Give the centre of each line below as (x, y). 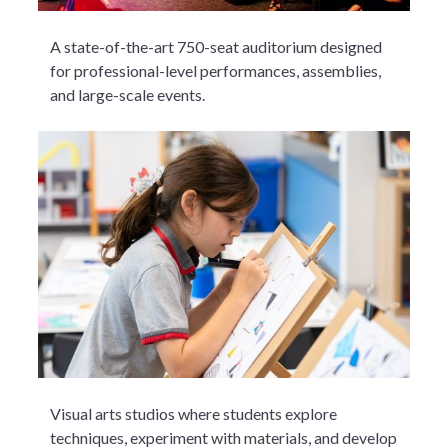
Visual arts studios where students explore (194, 414)
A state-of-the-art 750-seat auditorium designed (216, 46)
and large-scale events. (128, 94)
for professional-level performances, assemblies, (216, 70)
